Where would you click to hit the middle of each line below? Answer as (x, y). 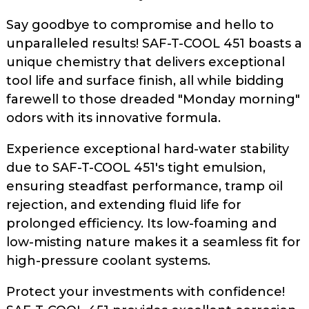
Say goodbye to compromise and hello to (140, 24)
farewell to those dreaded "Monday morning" (153, 99)
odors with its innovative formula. (113, 118)
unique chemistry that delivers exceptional (146, 62)
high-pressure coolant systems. (108, 260)
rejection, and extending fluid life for (124, 205)
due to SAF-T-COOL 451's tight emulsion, (136, 167)
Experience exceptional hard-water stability (148, 149)
